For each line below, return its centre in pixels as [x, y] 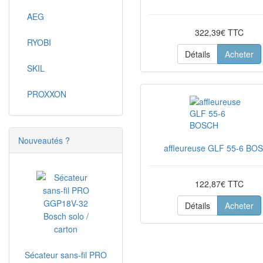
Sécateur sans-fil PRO [66, 255]
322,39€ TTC [219, 32]
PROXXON [47, 94]
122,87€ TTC [219, 184]
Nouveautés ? [44, 140]
